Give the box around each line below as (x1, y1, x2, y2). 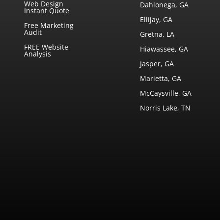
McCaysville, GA (140, 88, 192, 98)
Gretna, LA (140, 29, 175, 39)
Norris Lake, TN (140, 103, 191, 112)
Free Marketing (24, 20, 74, 30)
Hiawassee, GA (140, 44, 189, 54)
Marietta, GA (140, 73, 182, 83)
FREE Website (24, 42, 69, 52)
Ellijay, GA (140, 14, 173, 24)
